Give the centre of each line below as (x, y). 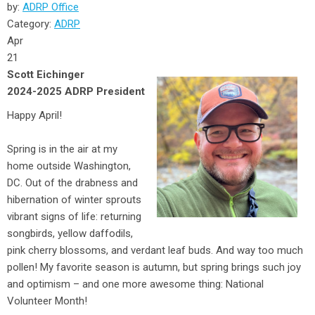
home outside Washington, (69, 166)
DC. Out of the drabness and (72, 183)
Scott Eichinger (47, 75)
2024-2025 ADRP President (76, 92)
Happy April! (36, 116)
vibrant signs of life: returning (74, 217)
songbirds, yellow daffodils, (70, 234)
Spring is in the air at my (62, 149)
